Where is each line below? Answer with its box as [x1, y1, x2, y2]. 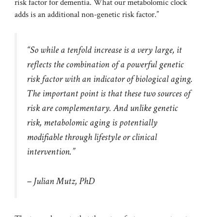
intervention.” [27, 145, 75, 158]
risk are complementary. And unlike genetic [27, 102, 178, 115]
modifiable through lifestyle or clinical [27, 131, 157, 144]
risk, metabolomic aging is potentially [27, 116, 157, 129]
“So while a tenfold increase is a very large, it [27, 44, 182, 57]
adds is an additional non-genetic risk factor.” [15, 9, 159, 20]
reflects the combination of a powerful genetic [27, 58, 184, 71]
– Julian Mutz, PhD [27, 174, 94, 187]
